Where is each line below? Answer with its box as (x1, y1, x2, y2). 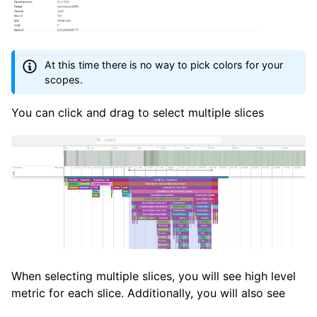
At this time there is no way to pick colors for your (45, 58, 284, 71)
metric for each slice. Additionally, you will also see (11, 286, 285, 301)
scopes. (45, 73, 83, 86)
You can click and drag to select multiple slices (11, 105, 264, 120)
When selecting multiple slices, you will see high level (11, 269, 296, 284)
